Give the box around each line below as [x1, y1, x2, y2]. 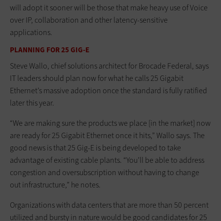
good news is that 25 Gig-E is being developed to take [10, 142, 181, 153]
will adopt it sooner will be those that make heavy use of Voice [10, 2, 208, 13]
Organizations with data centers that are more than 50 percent [10, 199, 209, 210]
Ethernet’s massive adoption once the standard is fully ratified [10, 85, 207, 96]
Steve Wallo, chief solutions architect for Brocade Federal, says [10, 60, 209, 71]
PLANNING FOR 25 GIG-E [10, 45, 89, 55]
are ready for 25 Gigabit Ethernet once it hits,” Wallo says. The [10, 130, 205, 141]
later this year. [10, 97, 54, 108]
